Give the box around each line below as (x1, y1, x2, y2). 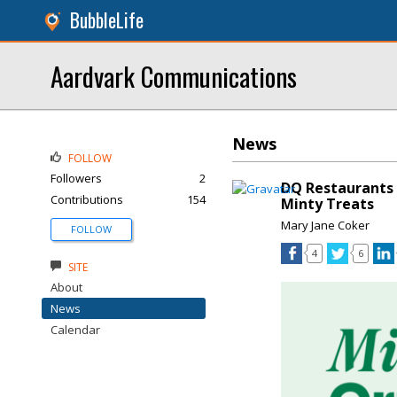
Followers (51, 170, 102, 186)
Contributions (51, 191, 123, 207)
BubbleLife (70, 6, 144, 34)
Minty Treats (281, 194, 374, 214)
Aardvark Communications (51, 57, 297, 95)
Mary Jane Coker (281, 217, 370, 233)
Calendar (51, 322, 100, 338)
